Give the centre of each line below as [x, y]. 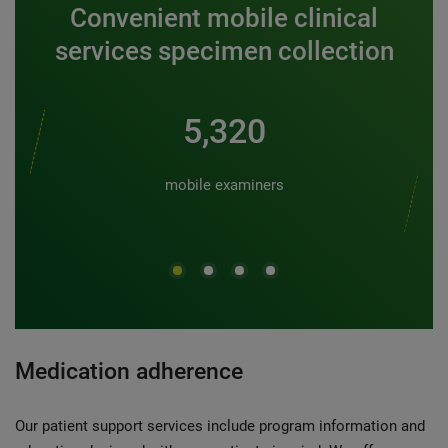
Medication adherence [129, 371]
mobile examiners [224, 185]
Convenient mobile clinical [224, 18]
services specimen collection [224, 51]
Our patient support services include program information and [220, 425]
